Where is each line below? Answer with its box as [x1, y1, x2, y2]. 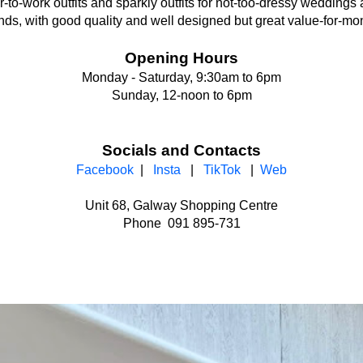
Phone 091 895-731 [122, 216, 241, 230]
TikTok [203, 163, 241, 177]
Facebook [76, 163, 134, 177]
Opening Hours [125, 49, 238, 66]
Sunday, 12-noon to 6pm [111, 88, 252, 102]
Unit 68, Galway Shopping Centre [85, 199, 278, 212]
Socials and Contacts [102, 142, 261, 159]
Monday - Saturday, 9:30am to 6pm [82, 70, 281, 84]
